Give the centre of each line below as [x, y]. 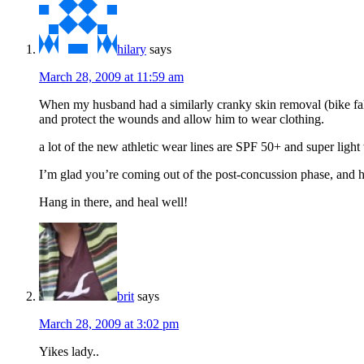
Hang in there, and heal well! [113, 202]
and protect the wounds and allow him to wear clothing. [182, 119]
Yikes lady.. [69, 352]
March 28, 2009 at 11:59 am [111, 77]
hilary [132, 50]
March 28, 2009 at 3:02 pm [109, 324]
